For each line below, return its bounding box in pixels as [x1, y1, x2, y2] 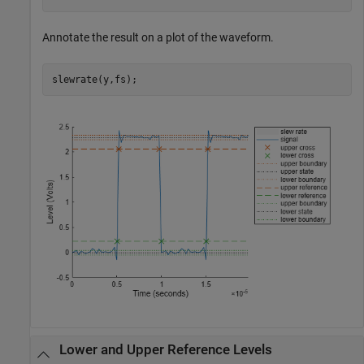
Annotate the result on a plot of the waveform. [42, 31, 274, 45]
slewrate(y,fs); [51, 73, 137, 85]
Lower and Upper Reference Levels [58, 342, 272, 358]
